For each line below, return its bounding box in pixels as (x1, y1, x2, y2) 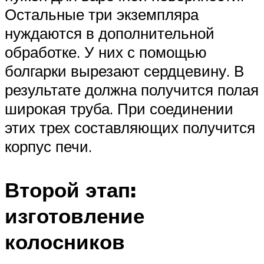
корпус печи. (5, 137, 92, 156)
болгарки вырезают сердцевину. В (5, 61, 244, 81)
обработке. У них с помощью (5, 42, 207, 62)
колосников (5, 228, 125, 255)
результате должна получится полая (5, 80, 259, 100)
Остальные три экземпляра (5, 5, 199, 24)
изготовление (5, 202, 144, 229)
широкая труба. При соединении (5, 99, 233, 118)
